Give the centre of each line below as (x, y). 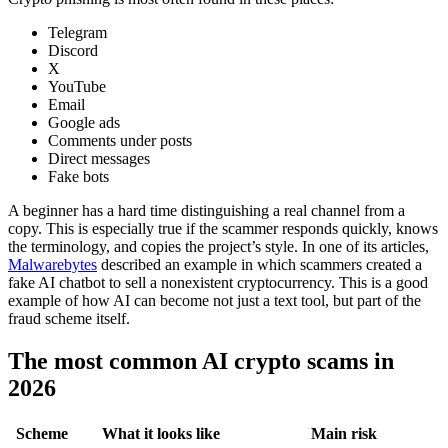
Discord (73, 51)
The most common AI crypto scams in (201, 361)
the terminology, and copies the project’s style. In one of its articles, (218, 247)
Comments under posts (120, 141)
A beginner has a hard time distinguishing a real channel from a (206, 211)
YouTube (77, 87)
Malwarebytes (52, 265)
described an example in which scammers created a (259, 265)
